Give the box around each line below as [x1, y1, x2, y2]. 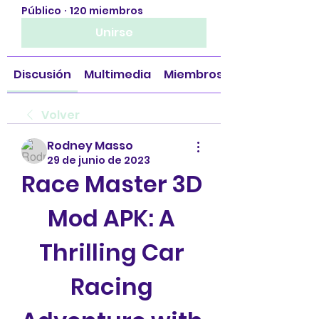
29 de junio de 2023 [47, 153, 150, 167]
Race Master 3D [21, 168, 202, 200]
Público [21, 4, 61, 18]
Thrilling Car [38, 236, 184, 268]
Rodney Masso [47, 137, 133, 154]
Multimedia [84, 66, 151, 83]
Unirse [95, 24, 133, 41]
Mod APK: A [48, 202, 175, 234]
